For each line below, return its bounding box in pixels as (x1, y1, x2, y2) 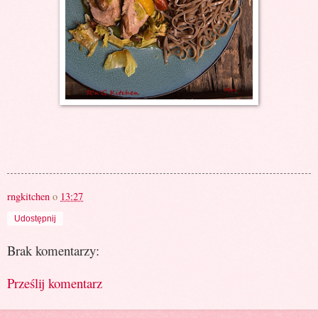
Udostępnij (14, 213, 56, 224)
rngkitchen (7, 189, 50, 203)
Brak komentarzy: (7, 241, 99, 259)
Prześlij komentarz (7, 274, 102, 292)
